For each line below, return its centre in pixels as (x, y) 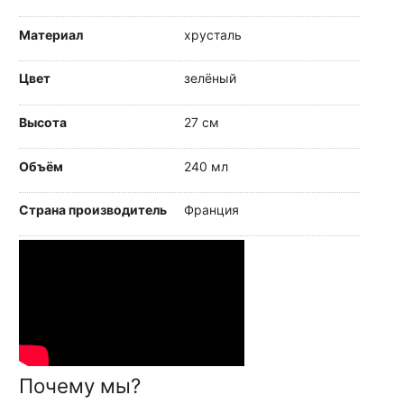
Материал (51, 34)
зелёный (210, 78)
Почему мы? (80, 386)
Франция (211, 210)
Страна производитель (93, 210)
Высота (43, 122)
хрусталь (213, 34)
